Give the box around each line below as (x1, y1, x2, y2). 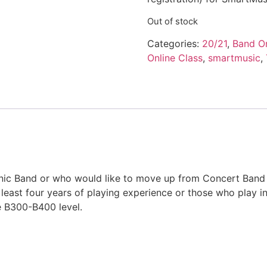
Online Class (147, 52, 203, 64)
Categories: (147, 38, 202, 50)
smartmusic (207, 52, 260, 64)
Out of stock (147, 15, 198, 27)
